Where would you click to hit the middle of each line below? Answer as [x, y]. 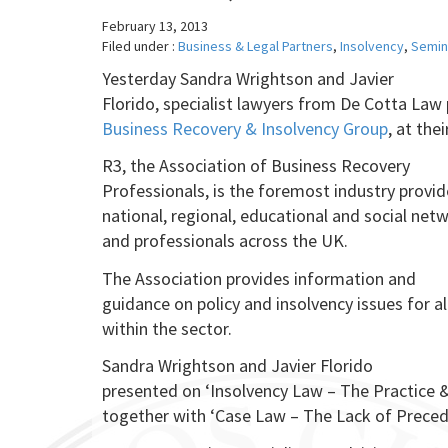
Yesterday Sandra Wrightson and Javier [248, 78]
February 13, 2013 [155, 25]
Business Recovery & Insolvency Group [245, 128]
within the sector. [169, 328]
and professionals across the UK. [225, 240]
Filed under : [140, 45]
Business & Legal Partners [255, 45]
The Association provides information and [259, 278]
